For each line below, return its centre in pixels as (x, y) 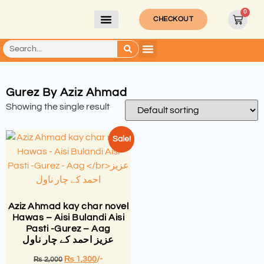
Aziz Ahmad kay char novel (68, 206)
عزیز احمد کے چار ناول (68, 240)
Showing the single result (58, 107)
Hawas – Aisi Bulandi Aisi (68, 217)
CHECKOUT (174, 19)
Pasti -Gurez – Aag (68, 229)
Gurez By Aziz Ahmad (67, 93)
